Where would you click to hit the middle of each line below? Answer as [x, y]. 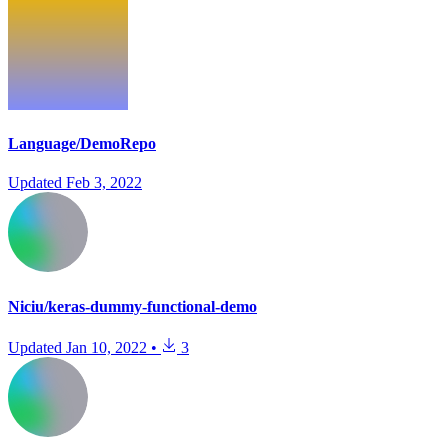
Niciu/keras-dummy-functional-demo [132, 306]
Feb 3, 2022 [104, 183]
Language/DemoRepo [82, 144]
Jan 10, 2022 [106, 348]
